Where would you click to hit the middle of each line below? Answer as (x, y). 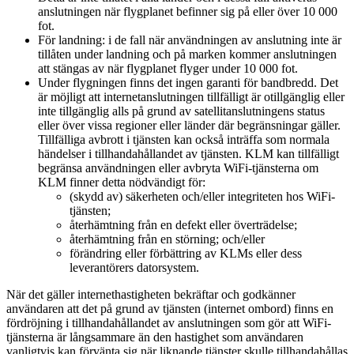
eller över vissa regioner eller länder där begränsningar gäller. (189, 126)
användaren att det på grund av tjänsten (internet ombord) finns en (170, 309)
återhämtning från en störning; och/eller (167, 239)
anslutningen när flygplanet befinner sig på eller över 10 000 (188, 12)
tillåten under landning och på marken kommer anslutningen (187, 55)
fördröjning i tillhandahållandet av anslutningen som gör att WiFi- (169, 323)
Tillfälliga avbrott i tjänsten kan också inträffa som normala (184, 140)
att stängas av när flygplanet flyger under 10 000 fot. (168, 69)
